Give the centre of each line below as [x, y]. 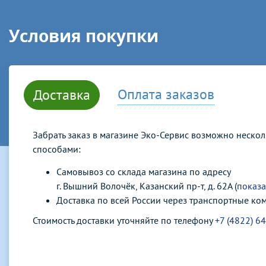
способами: [57, 149]
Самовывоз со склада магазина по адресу [144, 172]
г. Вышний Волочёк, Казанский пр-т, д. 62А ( [147, 186]
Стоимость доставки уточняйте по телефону [124, 220]
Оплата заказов [166, 94]
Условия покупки [84, 36]
